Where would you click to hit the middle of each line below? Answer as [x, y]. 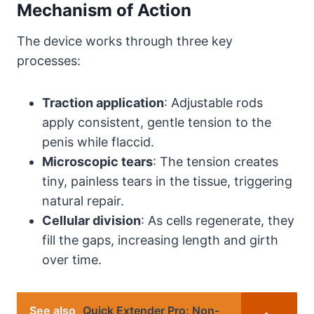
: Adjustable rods [213, 102]
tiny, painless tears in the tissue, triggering [167, 181]
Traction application [103, 102]
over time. [72, 259]
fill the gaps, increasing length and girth [160, 240]
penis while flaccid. [98, 142]
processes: [49, 60]
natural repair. [83, 200]
